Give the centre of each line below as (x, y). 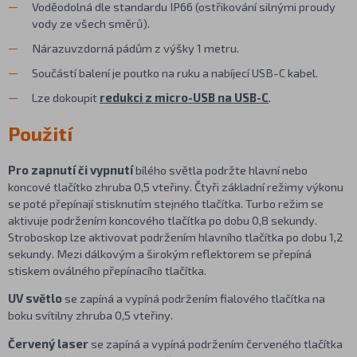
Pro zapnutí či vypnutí (71, 169)
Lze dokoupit (65, 97)
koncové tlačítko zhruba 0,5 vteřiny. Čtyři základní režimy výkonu (176, 186)
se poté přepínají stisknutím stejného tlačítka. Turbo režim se (166, 203)
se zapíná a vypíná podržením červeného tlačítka (217, 344)
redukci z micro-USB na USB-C (184, 97)
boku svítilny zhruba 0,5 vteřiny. (90, 315)
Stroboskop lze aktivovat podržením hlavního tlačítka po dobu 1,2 (176, 236)
